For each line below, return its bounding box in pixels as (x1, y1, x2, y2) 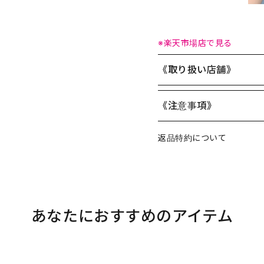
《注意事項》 (158, 100, 217, 112)
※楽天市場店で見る (158, 38, 233, 48)
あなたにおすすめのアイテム (31, 207, 233, 226)
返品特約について (158, 133, 227, 143)
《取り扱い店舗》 (158, 64, 236, 76)
